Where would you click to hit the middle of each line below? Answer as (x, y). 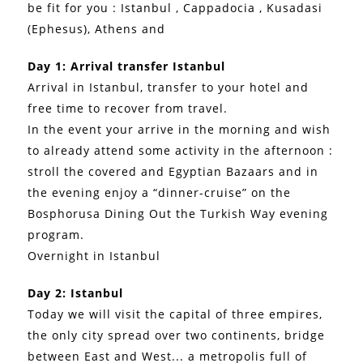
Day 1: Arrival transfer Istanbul (127, 66)
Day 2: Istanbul (76, 293)
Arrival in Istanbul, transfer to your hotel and (169, 87)
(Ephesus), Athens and (97, 28)
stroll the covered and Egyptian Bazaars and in (173, 171)
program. (58, 234)
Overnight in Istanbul (94, 255)
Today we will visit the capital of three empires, (175, 314)
